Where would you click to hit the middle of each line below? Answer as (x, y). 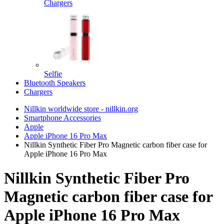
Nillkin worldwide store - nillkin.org (81, 109)
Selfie (53, 74)
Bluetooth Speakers (55, 83)
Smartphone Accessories (62, 118)
